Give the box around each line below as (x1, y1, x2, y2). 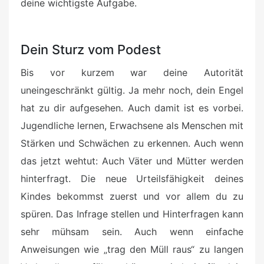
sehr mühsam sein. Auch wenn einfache (21, 226, 243, 238)
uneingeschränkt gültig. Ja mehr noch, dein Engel (21, 84, 243, 97)
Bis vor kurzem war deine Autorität (21, 67, 243, 79)
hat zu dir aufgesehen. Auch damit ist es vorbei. (21, 102, 243, 114)
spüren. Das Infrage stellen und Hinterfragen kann (21, 208, 243, 220)
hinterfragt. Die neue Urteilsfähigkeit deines (21, 173, 243, 185)
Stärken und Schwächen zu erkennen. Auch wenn (21, 137, 243, 150)
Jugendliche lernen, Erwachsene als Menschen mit (21, 120, 243, 132)
